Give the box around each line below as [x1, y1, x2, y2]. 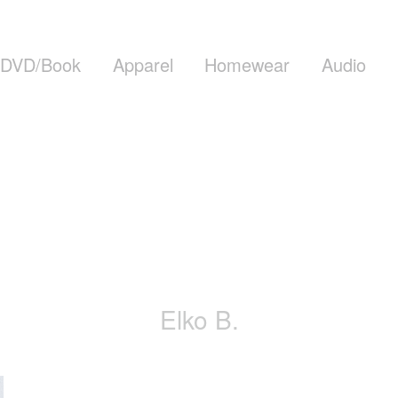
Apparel [112, 52, 173, 78]
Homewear [204, 52, 291, 78]
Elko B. [159, 301, 239, 337]
